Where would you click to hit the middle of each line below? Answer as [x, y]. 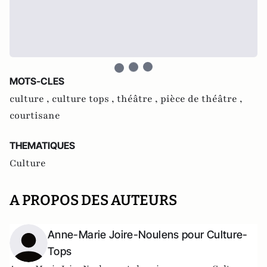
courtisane [35, 116]
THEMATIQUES [42, 145]
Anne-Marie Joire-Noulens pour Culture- [148, 235]
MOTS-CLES [37, 81]
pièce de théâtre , [201, 99]
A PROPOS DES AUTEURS [93, 200]
